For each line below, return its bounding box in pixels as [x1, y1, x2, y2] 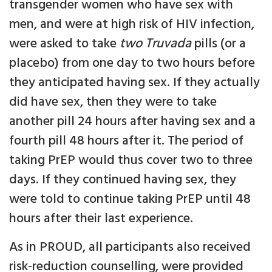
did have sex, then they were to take [9, 92, 217, 114]
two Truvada [120, 33, 194, 55]
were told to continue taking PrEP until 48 [9, 189, 251, 211]
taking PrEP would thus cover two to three [9, 150, 253, 172]
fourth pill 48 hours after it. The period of [9, 131, 243, 152]
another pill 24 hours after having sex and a [9, 111, 256, 133]
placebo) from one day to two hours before [9, 53, 255, 75]
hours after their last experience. [9, 208, 193, 230]
